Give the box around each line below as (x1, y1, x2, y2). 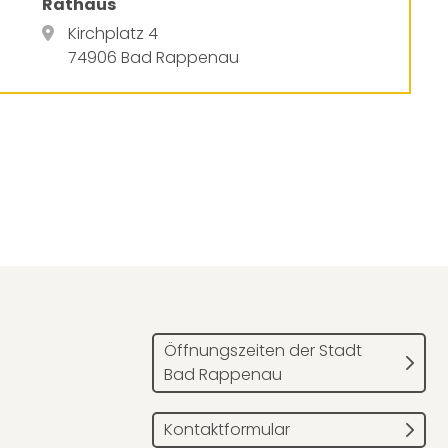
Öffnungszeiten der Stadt (164, 339, 362, 362)
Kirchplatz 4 (68, 22, 158, 45)
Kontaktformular (164, 418, 290, 441)
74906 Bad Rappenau (68, 46, 239, 69)
